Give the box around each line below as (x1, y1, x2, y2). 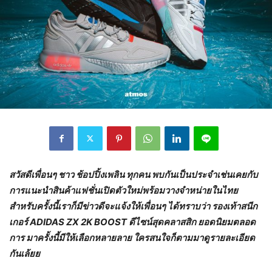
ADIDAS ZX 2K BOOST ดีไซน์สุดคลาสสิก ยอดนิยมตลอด (30, 216, 256, 228)
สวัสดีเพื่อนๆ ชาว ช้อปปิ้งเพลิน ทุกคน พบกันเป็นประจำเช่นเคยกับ (9, 168, 258, 180)
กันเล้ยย (9, 247, 40, 259)
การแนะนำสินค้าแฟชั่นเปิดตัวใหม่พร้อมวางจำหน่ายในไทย (9, 184, 238, 196)
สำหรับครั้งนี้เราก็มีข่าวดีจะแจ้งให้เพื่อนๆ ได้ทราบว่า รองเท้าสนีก (9, 200, 257, 212)
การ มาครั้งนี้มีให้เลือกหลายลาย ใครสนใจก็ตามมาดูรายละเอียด (9, 231, 255, 243)
